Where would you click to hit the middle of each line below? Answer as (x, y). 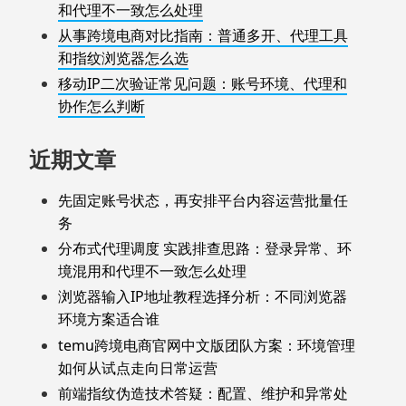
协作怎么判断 (101, 106)
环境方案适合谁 (109, 319)
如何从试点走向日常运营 (138, 367)
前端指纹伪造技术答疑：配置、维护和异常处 (203, 393)
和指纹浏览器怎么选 (123, 58)
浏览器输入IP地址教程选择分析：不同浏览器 (203, 297)
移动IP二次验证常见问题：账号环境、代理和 (203, 84)
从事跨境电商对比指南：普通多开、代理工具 (203, 36)
